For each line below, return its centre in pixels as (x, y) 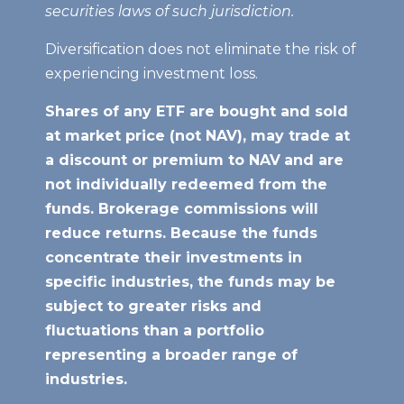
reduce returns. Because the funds (181, 234)
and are (314, 161)
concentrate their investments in (174, 258)
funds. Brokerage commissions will (182, 209)
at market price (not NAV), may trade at (197, 136)
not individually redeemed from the (186, 185)
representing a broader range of (171, 355)
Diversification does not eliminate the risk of (201, 50)
